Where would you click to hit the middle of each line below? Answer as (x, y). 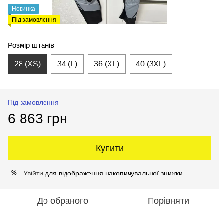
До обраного (63, 201)
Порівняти (168, 201)
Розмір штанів (31, 45)
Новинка (23, 9)
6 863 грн (37, 118)
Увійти (33, 173)
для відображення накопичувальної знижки (113, 173)
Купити (109, 148)
